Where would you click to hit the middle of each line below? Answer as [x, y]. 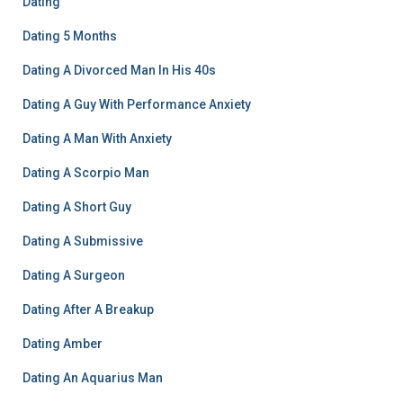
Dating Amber [63, 344]
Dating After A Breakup [88, 309]
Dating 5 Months [70, 36]
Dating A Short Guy [77, 207]
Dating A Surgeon [74, 275]
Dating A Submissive [83, 241]
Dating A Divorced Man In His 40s [119, 70]
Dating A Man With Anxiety [97, 139]
